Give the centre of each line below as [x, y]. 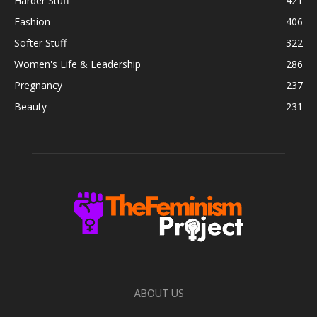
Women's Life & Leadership [77, 64]
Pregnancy [38, 86]
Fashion [32, 22]
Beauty [30, 107]
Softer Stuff [40, 43]
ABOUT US [158, 295]
